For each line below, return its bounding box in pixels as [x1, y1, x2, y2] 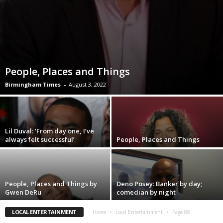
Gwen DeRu [5, 188, 41, 197]
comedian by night [116, 188, 176, 197]
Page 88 [172, 209, 190, 216]
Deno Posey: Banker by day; [116, 179, 202, 189]
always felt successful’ [5, 135, 75, 144]
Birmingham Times [5, 81, 61, 89]
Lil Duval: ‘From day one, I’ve [5, 126, 94, 136]
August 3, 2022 [69, 81, 106, 89]
